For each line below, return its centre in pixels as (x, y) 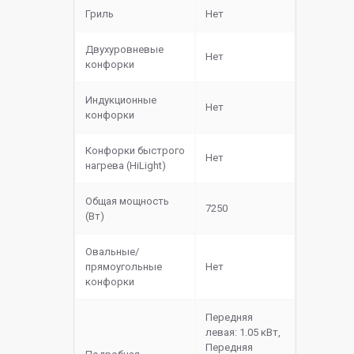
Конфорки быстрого (135, 151)
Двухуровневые (124, 50)
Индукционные (121, 100)
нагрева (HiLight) (126, 166)
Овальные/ (112, 252)
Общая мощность (127, 201)
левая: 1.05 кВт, (243, 333)
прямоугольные (124, 267)
